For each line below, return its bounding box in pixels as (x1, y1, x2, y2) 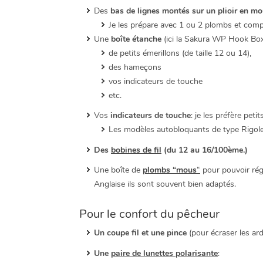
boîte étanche (111, 33, 164, 45)
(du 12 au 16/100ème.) (161, 144, 248, 156)
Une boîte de (94, 164, 143, 176)
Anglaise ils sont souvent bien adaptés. (94, 178, 236, 190)
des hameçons (109, 61, 161, 73)
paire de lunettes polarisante (111, 247, 218, 259)
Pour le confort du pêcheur (79, 206, 220, 222)
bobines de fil (111, 144, 161, 156)
